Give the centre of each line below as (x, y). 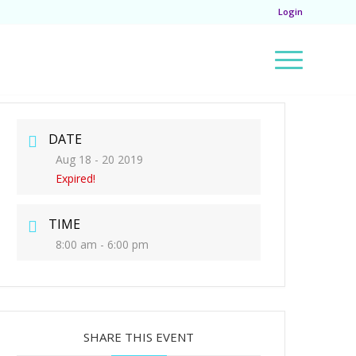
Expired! (76, 178)
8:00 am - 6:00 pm (103, 244)
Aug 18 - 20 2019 (100, 159)
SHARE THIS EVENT (139, 337)
